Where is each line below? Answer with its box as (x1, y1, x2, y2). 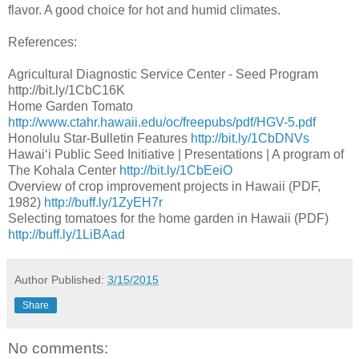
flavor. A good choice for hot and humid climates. (8, 2, 280, 17)
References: (8, 34, 77, 49)
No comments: (8, 339, 108, 357)
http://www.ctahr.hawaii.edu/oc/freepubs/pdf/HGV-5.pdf (8, 115, 316, 129)
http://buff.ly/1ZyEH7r (44, 195, 163, 209)
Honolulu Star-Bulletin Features (8, 131, 191, 145)
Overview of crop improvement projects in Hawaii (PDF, (8, 179, 321, 193)
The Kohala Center (8, 163, 119, 177)
